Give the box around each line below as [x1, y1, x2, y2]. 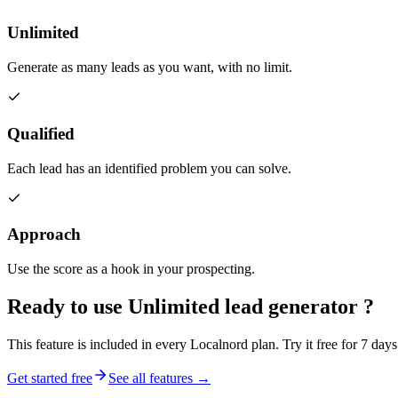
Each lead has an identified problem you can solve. [7, 160, 291, 176]
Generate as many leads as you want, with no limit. [7, 60, 292, 76]
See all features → [108, 370, 211, 386]
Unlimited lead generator [128, 294, 358, 318]
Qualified [7, 123, 75, 143]
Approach [7, 225, 81, 244]
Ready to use [7, 294, 123, 318]
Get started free [7, 370, 92, 386]
